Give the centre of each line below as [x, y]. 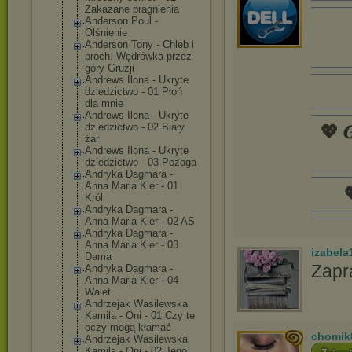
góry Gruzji [110, 68]
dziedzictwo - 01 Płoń [134, 92]
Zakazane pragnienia [132, 9]
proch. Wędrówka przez [138, 56]
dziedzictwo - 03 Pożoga [141, 162]
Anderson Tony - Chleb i [139, 44]
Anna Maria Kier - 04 [132, 280]
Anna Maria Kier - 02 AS [140, 221]
